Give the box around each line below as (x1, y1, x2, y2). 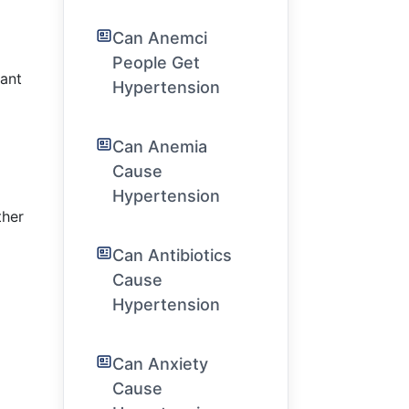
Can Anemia (111, 137, 207, 156)
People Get (111, 53, 200, 72)
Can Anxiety (111, 354, 208, 373)
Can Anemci (111, 28, 207, 47)
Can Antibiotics (111, 246, 232, 265)
